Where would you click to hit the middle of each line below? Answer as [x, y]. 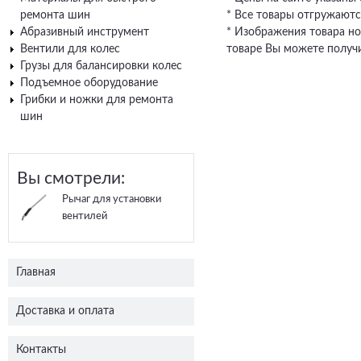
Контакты [41, 350]
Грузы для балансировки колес [101, 66]
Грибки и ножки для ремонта [97, 100]
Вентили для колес [70, 49]
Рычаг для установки [111, 199]
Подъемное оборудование [89, 83]
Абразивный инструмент [85, 32]
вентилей [84, 216]
